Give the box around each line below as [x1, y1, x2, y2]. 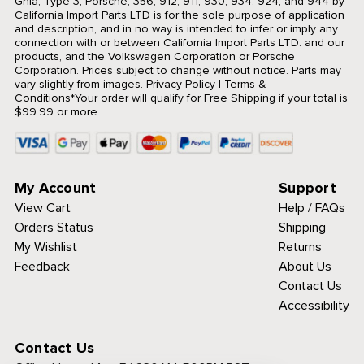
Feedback [14, 258, 70, 275]
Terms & [223, 76, 266, 91]
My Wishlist [14, 238, 77, 255]
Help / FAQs [279, 199, 346, 216]
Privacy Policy [145, 76, 215, 91]
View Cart [14, 199, 71, 216]
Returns [279, 238, 323, 255]
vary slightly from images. [14, 76, 143, 91]
